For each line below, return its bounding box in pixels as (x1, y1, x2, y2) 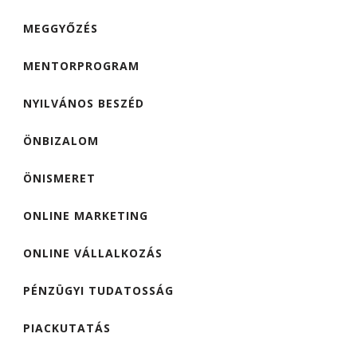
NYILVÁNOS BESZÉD (23, 95, 144, 111)
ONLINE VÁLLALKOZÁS (23, 245, 163, 261)
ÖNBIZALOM (23, 132, 99, 148)
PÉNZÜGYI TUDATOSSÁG (23, 282, 174, 298)
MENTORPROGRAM (23, 57, 139, 73)
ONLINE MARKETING (23, 207, 148, 223)
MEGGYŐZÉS (23, 20, 98, 36)
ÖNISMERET (23, 170, 96, 186)
